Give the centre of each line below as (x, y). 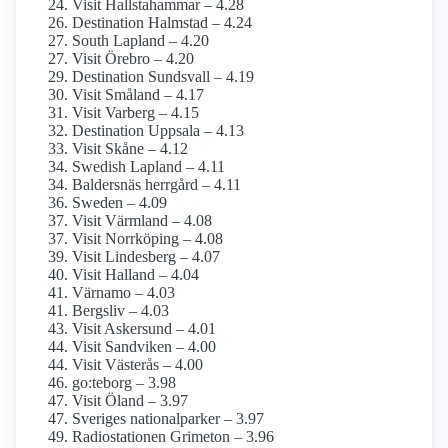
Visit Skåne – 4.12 (130, 149)
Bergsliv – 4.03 (120, 311)
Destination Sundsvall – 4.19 (163, 77)
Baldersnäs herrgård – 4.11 (156, 185)
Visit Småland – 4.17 (138, 95)
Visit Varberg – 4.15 (135, 113)
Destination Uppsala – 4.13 (158, 131)
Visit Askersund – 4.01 (144, 329)
